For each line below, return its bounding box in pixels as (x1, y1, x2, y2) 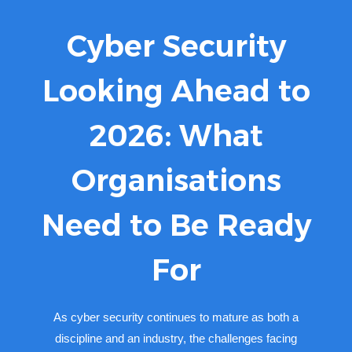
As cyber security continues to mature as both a (53, 310, 299, 324)
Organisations (71, 161, 281, 199)
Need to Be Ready (41, 206, 311, 244)
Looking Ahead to (42, 71, 310, 109)
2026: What (89, 116, 263, 154)
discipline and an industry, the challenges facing (55, 332, 297, 345)
